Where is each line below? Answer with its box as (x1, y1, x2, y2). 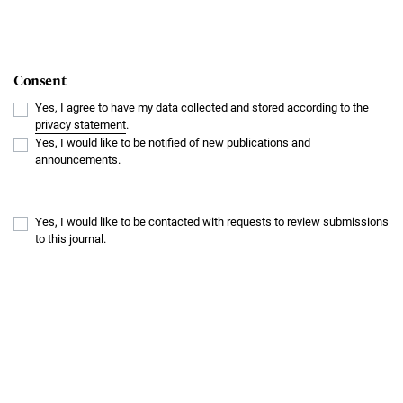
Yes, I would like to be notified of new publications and (35, 136, 310, 150)
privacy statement (35, 118, 126, 132)
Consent (13, 70, 67, 93)
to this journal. (35, 232, 106, 246)
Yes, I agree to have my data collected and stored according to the (35, 101, 372, 115)
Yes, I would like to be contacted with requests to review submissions (35, 215, 389, 229)
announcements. (35, 153, 121, 167)
